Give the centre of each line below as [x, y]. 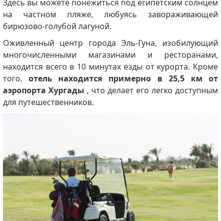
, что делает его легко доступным [151, 90]
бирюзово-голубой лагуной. [58, 26]
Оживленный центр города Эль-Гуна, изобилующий [110, 43]
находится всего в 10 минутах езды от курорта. [98, 66]
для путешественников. [48, 102]
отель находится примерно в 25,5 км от [123, 78]
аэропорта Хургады [43, 90]
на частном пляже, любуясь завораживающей [110, 14]
